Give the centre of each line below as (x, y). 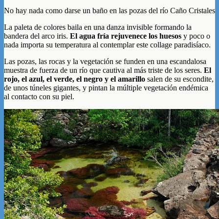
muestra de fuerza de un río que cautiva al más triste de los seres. (104, 70)
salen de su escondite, (179, 79)
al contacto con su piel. (39, 96)
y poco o (196, 36)
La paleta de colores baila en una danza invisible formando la (98, 27)
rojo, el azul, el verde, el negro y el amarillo (75, 79)
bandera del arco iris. (37, 36)
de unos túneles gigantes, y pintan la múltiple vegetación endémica (106, 88)
